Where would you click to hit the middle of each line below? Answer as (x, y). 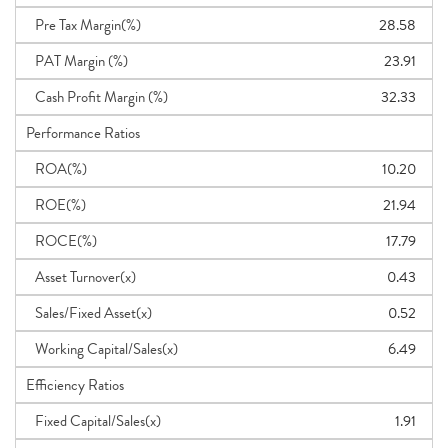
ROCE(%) (61, 241)
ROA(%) (56, 169)
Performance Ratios (83, 133)
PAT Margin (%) (77, 61)
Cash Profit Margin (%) (97, 97)
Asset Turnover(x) (81, 277)
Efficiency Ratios (75, 385)
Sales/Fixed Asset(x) (89, 313)
